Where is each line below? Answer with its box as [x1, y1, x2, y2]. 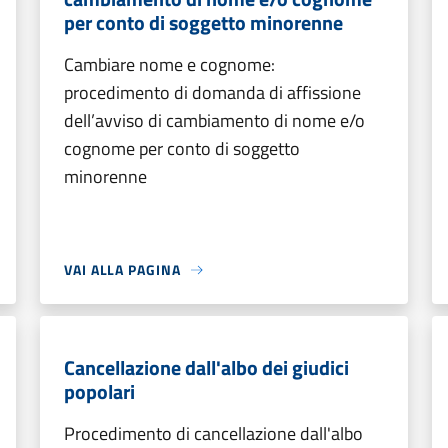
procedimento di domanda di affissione [64, 79, 361, 106]
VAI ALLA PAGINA [64, 259, 181, 280]
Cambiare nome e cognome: [64, 51, 275, 78]
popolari [64, 376, 135, 407]
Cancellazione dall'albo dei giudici [64, 352, 349, 383]
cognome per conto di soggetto [64, 135, 300, 162]
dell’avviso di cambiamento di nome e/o [64, 107, 365, 134]
